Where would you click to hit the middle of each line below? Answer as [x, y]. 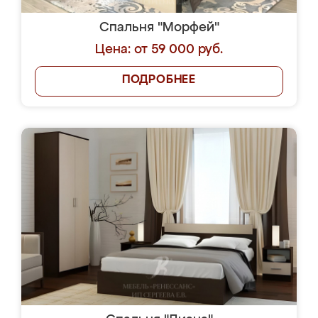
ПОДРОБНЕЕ [159, 80]
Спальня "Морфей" [159, 28]
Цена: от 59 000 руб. [159, 50]
